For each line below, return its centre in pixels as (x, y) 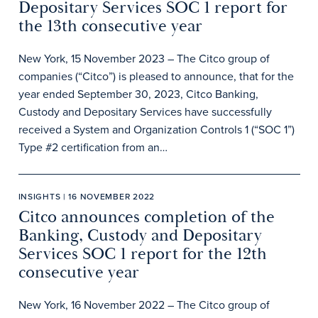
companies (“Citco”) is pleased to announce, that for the (156, 76)
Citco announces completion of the (146, 217)
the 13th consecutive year (110, 26)
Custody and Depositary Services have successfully (145, 111)
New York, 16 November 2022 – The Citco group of (144, 305)
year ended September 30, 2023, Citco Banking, (138, 94)
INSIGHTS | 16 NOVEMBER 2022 (86, 196)
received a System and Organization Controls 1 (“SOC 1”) (156, 129)
